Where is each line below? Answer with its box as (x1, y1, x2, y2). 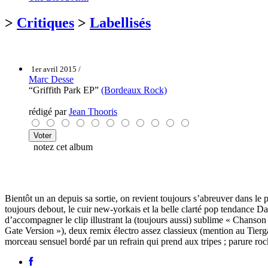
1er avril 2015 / (31, 64, 81, 74)
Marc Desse (29, 74, 74, 84)
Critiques (17, 14, 74, 31)
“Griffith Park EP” (29, 84, 101, 95)
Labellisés (90, 14, 151, 31)
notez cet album (29, 141, 93, 152)
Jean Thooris (69, 106, 117, 117)
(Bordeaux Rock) (101, 84, 167, 95)
